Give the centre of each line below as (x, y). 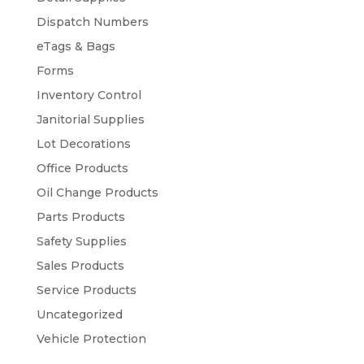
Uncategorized (79, 315)
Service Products (86, 290)
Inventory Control (89, 95)
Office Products (82, 169)
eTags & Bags (76, 47)
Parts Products (80, 217)
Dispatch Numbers (92, 22)
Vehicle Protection (91, 339)
